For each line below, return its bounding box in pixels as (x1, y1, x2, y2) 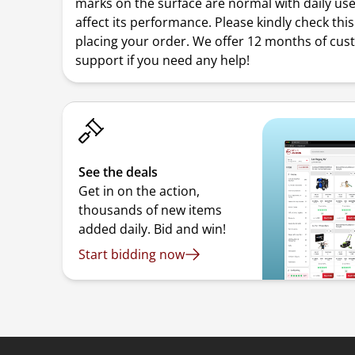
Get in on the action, (78, 182, 200, 200)
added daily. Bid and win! (78, 220, 227, 238)
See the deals (78, 163, 158, 181)
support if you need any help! (75, 52, 250, 69)
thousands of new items (78, 201, 223, 219)
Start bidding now (78, 246, 185, 263)
